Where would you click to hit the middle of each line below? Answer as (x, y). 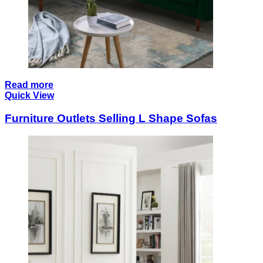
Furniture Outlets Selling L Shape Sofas (111, 118)
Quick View (29, 96)
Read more (29, 85)
